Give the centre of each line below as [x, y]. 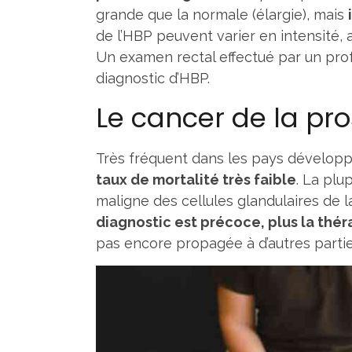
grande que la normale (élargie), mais [222, 14]
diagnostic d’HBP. [153, 78]
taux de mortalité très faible [196, 179]
